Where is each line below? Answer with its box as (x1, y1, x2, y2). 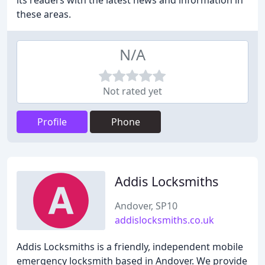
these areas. (17, 8, 71, 21)
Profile (37, 115, 67, 128)
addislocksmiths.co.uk (115, 214, 214, 227)
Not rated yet (103, 85, 162, 98)
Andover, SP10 (115, 199, 177, 212)
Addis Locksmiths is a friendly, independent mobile (17, 240, 243, 253)
